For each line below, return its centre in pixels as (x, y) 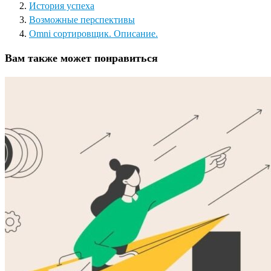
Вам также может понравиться (81, 58)
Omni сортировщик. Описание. (93, 33)
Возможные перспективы (82, 19)
